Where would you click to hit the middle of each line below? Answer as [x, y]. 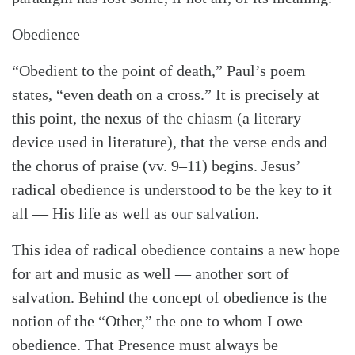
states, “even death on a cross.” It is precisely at [166, 95]
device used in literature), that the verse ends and [170, 142]
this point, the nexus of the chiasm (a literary [157, 118]
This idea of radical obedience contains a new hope [176, 250]
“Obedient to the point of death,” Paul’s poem [159, 71]
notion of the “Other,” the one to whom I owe [157, 321]
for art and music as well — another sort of [151, 274]
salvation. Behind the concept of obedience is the [170, 298]
